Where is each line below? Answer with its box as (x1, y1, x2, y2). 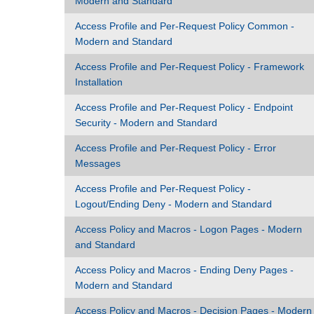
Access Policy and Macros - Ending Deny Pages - (75, 264, 294, 275)
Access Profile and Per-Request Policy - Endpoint (75, 102, 293, 113)
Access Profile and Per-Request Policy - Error (75, 142, 276, 153)
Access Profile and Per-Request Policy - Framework (75, 61, 304, 72)
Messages (75, 158, 121, 169)
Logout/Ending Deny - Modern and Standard (75, 198, 272, 210)
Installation (75, 76, 123, 88)
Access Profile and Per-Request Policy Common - (75, 20, 294, 32)
